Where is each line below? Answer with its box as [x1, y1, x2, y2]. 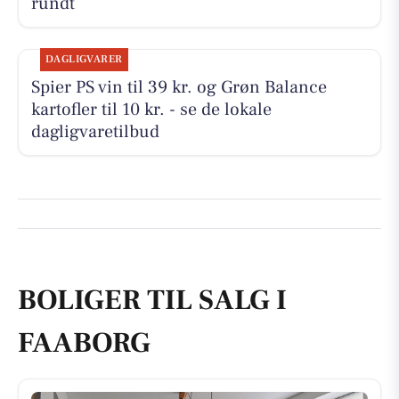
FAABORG [18, 324, 151, 362]
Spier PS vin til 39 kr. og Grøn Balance [30, 75, 327, 99]
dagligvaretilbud [30, 119, 159, 143]
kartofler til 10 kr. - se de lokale [30, 97, 272, 121]
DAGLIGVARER [45, 52, 123, 66]
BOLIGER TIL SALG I [18, 281, 287, 320]
